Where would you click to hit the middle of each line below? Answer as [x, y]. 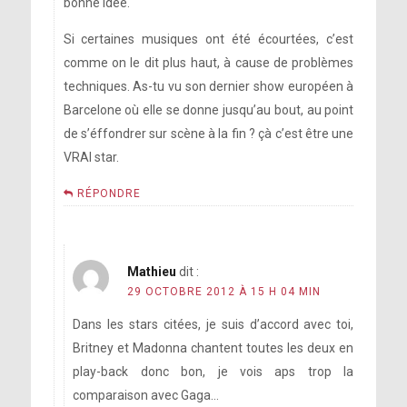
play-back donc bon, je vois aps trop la [213, 372]
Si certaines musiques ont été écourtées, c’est [208, 40]
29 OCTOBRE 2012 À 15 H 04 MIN [224, 292]
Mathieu [152, 272]
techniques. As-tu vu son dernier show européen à [208, 87]
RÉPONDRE [109, 194]
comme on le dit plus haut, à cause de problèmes [208, 63]
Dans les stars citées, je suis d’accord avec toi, [213, 325]
